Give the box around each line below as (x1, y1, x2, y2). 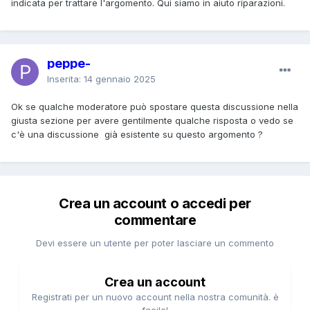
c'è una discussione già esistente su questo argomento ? (11, 128, 263, 140)
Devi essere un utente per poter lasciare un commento (36, 237, 274, 248)
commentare (113, 211, 197, 228)
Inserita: (47, 73, 84, 84)
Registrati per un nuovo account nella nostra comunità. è (31, 291, 279, 302)
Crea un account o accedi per (59, 194, 251, 212)
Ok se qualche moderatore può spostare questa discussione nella (11, 100, 298, 112)
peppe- (47, 55, 91, 71)
